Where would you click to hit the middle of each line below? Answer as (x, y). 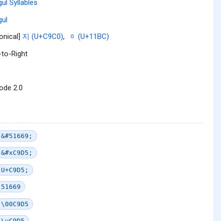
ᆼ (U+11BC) (89, 37)
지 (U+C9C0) (43, 37)
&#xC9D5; (17, 153)
